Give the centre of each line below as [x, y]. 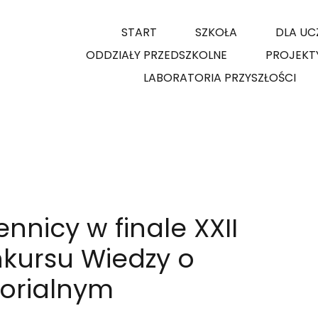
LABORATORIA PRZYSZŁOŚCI [220, 78]
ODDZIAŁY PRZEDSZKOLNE [156, 55]
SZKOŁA [216, 32]
